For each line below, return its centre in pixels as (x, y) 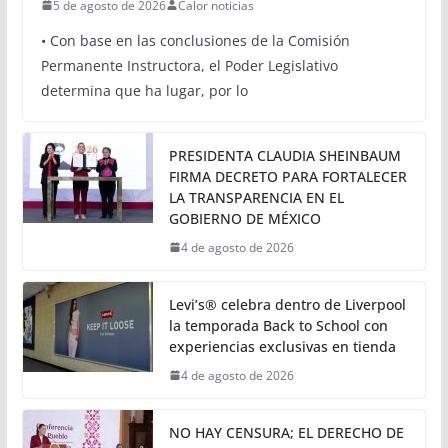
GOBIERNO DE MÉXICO (244, 370)
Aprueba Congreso (147, 44)
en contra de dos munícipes (199, 116)
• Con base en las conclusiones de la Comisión (195, 192)
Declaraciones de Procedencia (213, 80)
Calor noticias (215, 157)
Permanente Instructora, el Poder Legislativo (189, 217)
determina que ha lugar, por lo (144, 242)
